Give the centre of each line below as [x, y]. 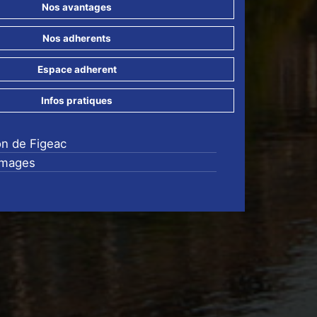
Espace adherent [77, 69]
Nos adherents [77, 38]
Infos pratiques [77, 100]
